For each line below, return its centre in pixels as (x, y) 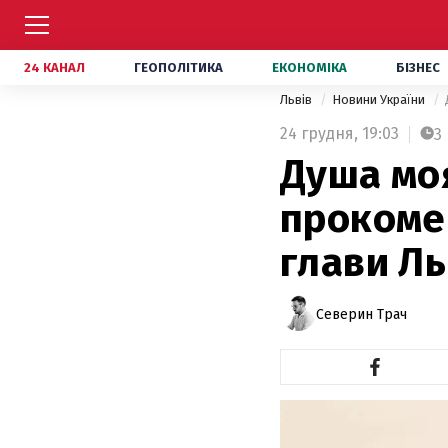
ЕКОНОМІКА (309, 67)
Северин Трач (361, 314)
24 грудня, (319, 133)
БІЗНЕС (418, 67)
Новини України (380, 99)
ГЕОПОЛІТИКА (178, 67)
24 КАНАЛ (54, 67)
